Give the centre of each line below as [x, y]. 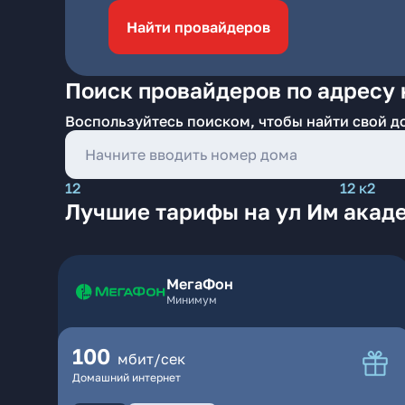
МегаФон [200, 284]
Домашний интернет [127, 377]
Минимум [192, 300]
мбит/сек [151, 359]
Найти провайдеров [198, 27]
